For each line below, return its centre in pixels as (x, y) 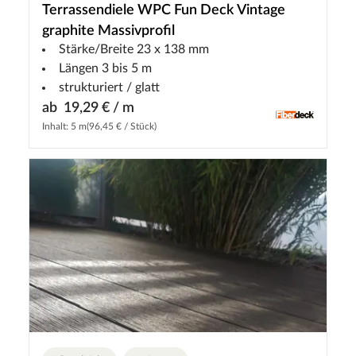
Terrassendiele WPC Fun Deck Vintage (164, 10)
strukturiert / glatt (109, 87)
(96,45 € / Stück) (122, 126)
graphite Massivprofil (108, 31)
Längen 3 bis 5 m (105, 68)
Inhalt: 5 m (64, 126)
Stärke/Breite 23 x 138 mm (134, 49)
